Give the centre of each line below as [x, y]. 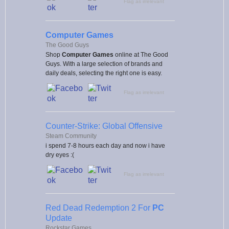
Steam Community [71, 136]
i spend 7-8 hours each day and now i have [105, 145]
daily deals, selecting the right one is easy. [104, 73]
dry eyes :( [60, 155]
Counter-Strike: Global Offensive [104, 126]
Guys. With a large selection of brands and [104, 64]
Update [59, 218]
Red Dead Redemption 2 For [99, 208]
